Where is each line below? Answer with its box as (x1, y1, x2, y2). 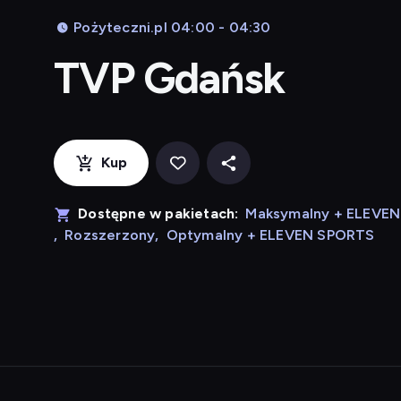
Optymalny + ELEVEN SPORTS (166, 226, 375, 243)
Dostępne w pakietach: (78, 205, 239, 222)
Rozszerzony (64, 226, 156, 243)
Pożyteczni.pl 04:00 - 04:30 (73, 19, 271, 36)
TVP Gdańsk (54, 52, 286, 104)
